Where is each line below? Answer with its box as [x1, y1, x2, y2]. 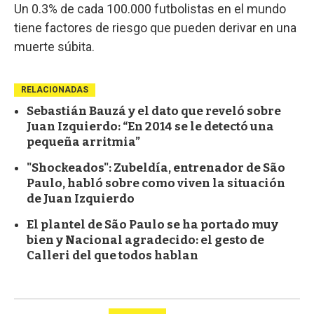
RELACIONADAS [21, 84, 88, 95]
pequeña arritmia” [27, 134, 140, 149]
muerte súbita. [14, 39, 95, 54]
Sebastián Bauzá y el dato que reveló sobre [27, 103, 281, 118]
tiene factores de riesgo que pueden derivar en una [14, 20, 296, 35]
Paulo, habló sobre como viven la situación [27, 175, 285, 191]
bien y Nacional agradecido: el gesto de [27, 232, 264, 247]
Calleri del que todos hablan [27, 247, 198, 263]
